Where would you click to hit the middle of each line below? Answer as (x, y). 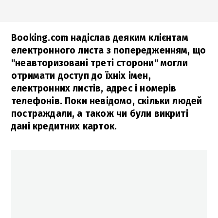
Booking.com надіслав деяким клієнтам (100, 37)
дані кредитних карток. (64, 126)
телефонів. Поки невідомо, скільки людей (107, 101)
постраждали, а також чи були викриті (100, 113)
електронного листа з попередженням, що (109, 50)
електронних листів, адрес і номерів (94, 88)
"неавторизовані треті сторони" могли (100, 63)
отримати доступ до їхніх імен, (81, 75)
